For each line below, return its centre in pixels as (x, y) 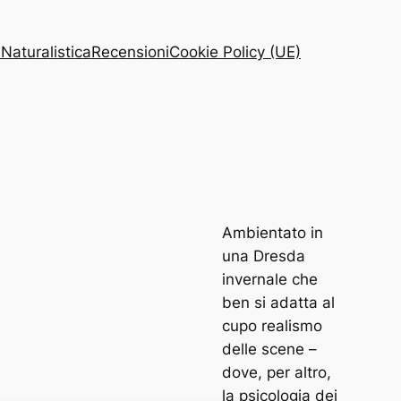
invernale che (270, 279)
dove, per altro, (277, 372)
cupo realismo (272, 325)
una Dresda (264, 256)
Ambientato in (273, 232)
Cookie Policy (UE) (235, 52)
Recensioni (130, 52)
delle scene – (269, 349)
